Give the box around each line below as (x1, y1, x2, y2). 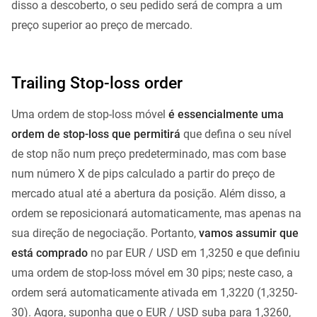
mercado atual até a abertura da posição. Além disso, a (11, 187, 286, 201)
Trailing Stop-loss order (11, 74, 183, 93)
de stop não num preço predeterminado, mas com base (11, 147, 286, 161)
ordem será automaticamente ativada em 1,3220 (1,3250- (11, 286, 297, 300)
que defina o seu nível (180, 127, 292, 142)
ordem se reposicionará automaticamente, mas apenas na (11, 207, 301, 221)
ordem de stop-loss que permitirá (11, 127, 180, 142)
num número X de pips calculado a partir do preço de (11, 167, 275, 181)
